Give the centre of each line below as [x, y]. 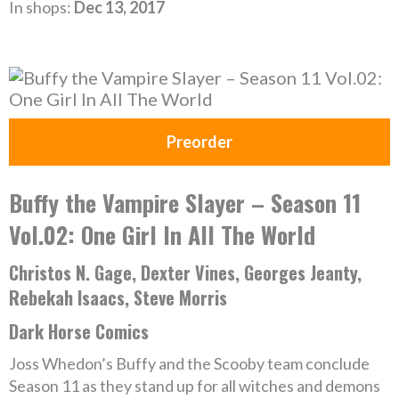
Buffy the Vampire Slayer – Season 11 [185, 203]
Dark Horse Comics [79, 331]
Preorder [199, 142]
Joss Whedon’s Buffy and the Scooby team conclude [189, 363]
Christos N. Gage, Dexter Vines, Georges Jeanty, [185, 273]
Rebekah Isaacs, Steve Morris [118, 297]
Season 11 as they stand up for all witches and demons [195, 386]
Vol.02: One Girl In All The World [162, 235]
